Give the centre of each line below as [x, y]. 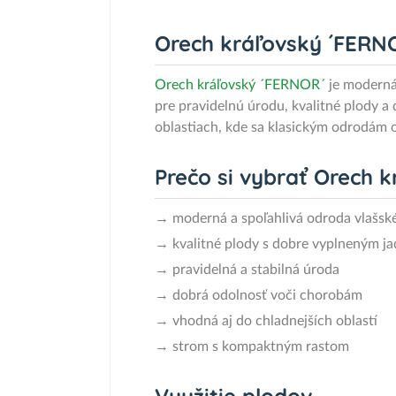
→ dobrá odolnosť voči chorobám [259, 295]
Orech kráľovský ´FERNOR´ [240, 85]
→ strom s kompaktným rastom [252, 346]
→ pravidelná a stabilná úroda [247, 270]
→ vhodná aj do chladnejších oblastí [266, 321]
